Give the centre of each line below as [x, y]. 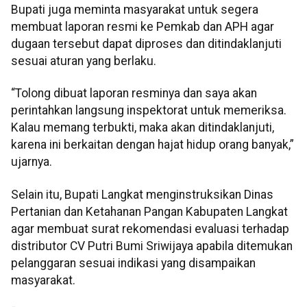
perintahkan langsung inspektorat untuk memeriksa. [149, 111]
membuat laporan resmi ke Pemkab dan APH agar [143, 27]
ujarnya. [32, 162]
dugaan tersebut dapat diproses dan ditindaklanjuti [146, 44]
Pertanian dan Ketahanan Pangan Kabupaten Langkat [149, 211]
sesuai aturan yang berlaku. [84, 61]
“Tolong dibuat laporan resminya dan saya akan [134, 94]
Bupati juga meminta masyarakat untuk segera [135, 10]
